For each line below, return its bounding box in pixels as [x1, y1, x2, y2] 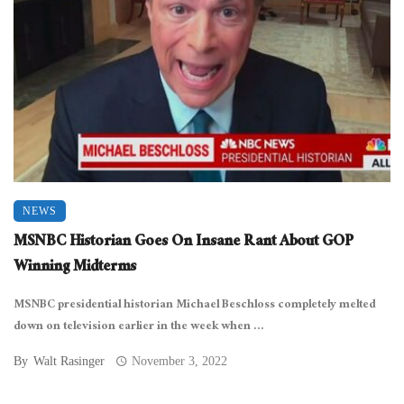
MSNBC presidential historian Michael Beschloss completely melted [14, 294, 375, 317]
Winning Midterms [14, 253, 136, 283]
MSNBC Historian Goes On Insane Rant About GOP [14, 228, 353, 258]
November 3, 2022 [132, 354, 228, 368]
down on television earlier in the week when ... [14, 316, 264, 339]
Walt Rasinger [33, 354, 105, 368]
